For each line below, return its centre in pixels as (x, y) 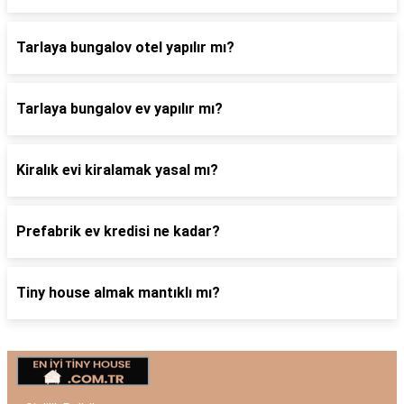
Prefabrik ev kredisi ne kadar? (118, 231)
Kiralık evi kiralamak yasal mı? (117, 170)
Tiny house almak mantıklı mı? (118, 293)
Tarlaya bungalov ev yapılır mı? (119, 109)
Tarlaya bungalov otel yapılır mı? (125, 47)
